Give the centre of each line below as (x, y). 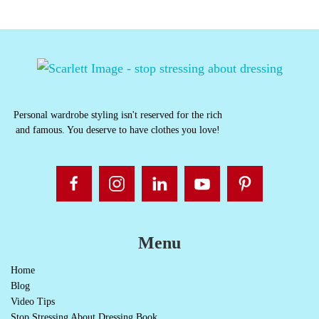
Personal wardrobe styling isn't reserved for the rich (117, 115)
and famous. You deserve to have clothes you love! (117, 130)
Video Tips (33, 302)
